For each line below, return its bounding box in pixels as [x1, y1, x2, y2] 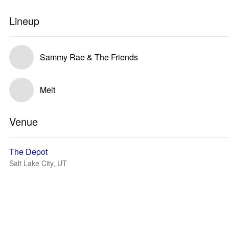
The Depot [9, 146, 48, 157]
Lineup [9, 13, 39, 28]
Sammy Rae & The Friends [40, 51, 138, 63]
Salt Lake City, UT [9, 158, 67, 168]
